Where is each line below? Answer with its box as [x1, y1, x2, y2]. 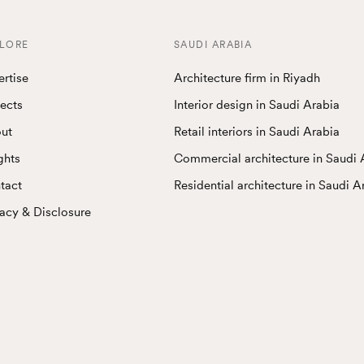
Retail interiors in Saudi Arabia [174, 123, 340, 139]
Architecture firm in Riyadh [174, 70, 320, 85]
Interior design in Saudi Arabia [174, 97, 340, 112]
